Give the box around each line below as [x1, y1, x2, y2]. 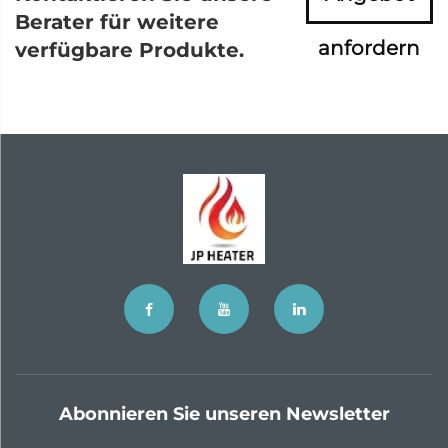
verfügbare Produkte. [15, 37, 244, 62]
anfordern [318, 35, 421, 60]
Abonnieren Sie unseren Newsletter [58, 402, 390, 425]
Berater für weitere [15, 9, 219, 34]
